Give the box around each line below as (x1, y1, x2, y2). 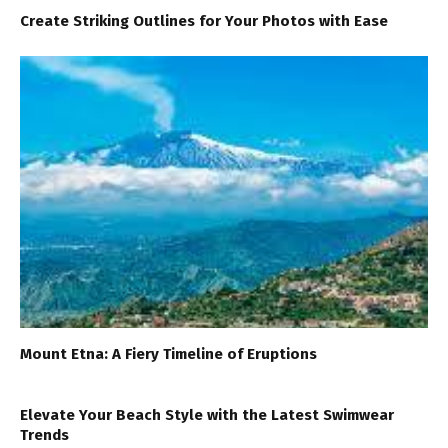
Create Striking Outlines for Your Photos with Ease (20, 12, 388, 31)
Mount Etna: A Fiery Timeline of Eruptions (20, 345, 317, 364)
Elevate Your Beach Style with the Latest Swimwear (20, 406, 394, 425)
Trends (20, 426, 69, 445)
